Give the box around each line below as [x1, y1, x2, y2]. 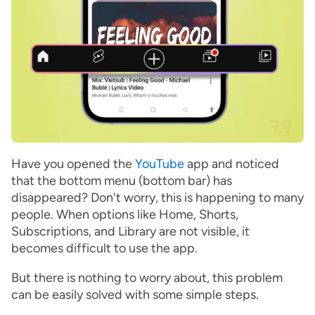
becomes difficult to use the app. [11, 240, 198, 257]
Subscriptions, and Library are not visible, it [11, 224, 250, 240]
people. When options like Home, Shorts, [11, 207, 238, 223]
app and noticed [184, 156, 279, 172]
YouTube [135, 156, 184, 172]
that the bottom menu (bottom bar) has [11, 173, 232, 189]
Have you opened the [11, 156, 135, 172]
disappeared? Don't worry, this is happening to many [11, 190, 304, 206]
